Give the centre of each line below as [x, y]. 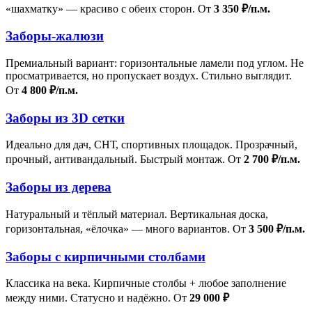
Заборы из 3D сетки [65, 118]
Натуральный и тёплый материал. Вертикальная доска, [137, 214]
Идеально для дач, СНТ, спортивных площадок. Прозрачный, [151, 145]
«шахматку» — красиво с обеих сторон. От [110, 8]
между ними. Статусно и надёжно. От [97, 298]
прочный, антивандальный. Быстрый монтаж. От [125, 159]
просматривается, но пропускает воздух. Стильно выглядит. [149, 76]
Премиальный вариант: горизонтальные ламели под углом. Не [155, 63]
